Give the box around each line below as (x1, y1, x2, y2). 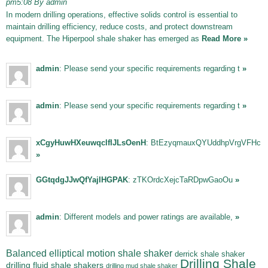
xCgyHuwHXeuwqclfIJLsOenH (36, 138, 146, 147)
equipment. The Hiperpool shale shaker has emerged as (6, 34, 202, 43)
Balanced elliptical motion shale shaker (6, 248, 172, 258)
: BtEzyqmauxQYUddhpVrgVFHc (146, 138, 261, 147)
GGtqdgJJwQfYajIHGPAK (36, 175, 128, 184)
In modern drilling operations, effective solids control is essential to (6, 10, 237, 19)
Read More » (202, 34, 248, 43)
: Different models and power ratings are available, (59, 212, 235, 221)
